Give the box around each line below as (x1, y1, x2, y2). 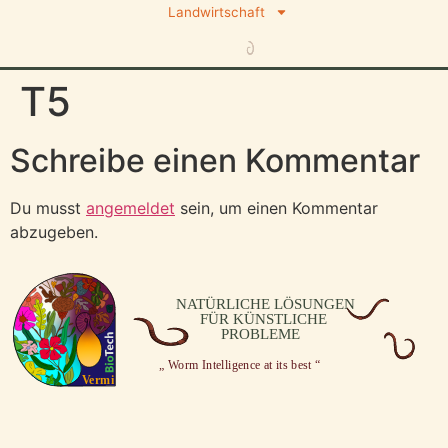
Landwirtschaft (167, 4, 265, 21)
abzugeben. (10, 222, 98, 243)
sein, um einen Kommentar (175, 198, 378, 219)
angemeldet (86, 198, 175, 219)
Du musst (10, 198, 86, 219)
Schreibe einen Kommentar (10, 141, 420, 181)
